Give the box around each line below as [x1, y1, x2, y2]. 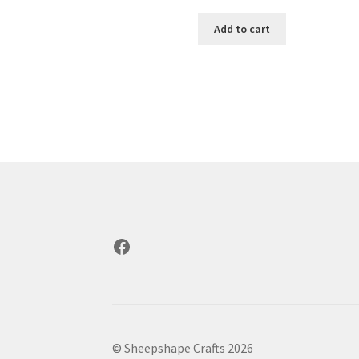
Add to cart [213, 22, 270, 36]
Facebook [111, 232, 189, 258]
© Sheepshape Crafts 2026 [112, 339, 254, 356]
